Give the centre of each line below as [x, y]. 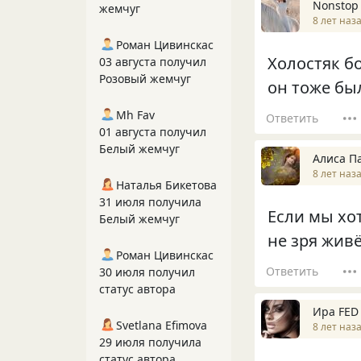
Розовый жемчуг [145, 79]
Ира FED [336, 312]
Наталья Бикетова [166, 185]
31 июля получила [150, 202]
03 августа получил [153, 62]
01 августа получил [153, 132]
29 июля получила [150, 342]
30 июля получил [147, 272]
